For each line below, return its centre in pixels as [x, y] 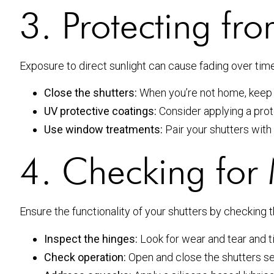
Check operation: [85, 257]
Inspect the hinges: [91, 239]
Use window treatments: [103, 130]
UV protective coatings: [100, 111]
